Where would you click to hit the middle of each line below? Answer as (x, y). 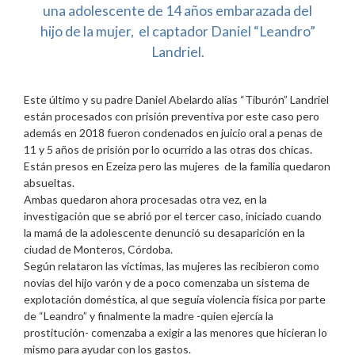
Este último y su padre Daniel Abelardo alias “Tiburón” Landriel (176, 99)
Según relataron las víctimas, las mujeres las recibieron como (172, 265)
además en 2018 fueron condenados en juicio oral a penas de (173, 132)
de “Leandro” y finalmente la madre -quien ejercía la (149, 315)
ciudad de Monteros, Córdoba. (98, 249)
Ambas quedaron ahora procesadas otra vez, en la (145, 199)
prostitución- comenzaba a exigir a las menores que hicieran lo (176, 332)
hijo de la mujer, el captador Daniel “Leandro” (177, 31)
